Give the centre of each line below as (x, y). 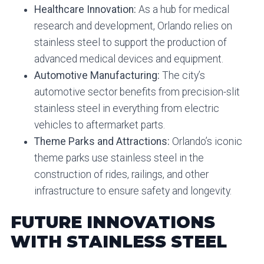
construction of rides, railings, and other (121, 174)
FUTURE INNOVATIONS (113, 222)
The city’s (182, 75)
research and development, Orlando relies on (133, 26)
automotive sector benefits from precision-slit (137, 92)
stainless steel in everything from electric (126, 108)
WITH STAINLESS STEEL (118, 242)
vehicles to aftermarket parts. (99, 125)
